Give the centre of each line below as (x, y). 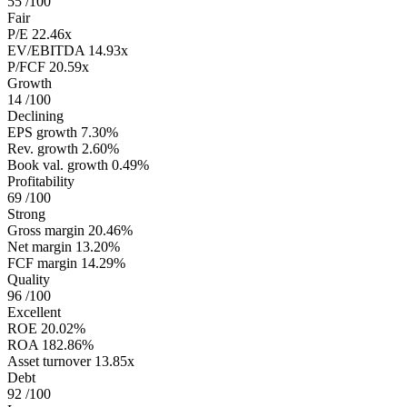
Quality (29, 280)
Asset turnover (49, 362)
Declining (35, 116)
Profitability (41, 182)
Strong (26, 214)
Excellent (34, 313)
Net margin (40, 247)
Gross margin (46, 231)
